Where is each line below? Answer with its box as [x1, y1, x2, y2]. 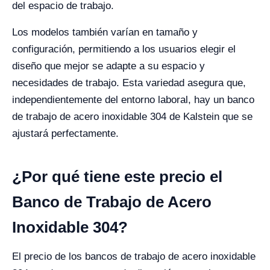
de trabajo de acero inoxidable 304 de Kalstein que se [12, 110, 253, 122]
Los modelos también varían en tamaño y [12, 26, 198, 38]
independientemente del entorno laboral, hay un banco [12, 93, 254, 105]
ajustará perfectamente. [12, 127, 119, 139]
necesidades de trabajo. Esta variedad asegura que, [12, 77, 246, 89]
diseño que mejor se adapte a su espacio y [12, 60, 205, 72]
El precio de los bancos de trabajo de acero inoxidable [12, 250, 256, 262]
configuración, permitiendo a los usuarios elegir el [12, 43, 236, 55]
